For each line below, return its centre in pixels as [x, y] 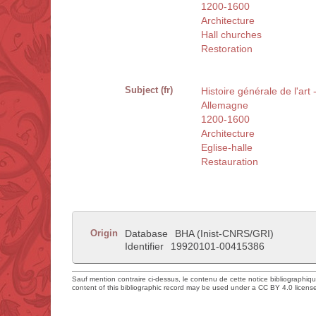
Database [146, 234]
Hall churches [231, 35]
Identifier [144, 247]
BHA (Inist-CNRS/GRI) [224, 234]
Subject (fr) [149, 90]
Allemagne [225, 105]
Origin [104, 233]
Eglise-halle [227, 148]
